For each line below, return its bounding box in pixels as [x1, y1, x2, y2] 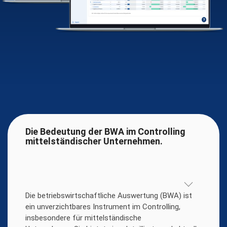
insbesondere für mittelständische [25, 213, 141, 222]
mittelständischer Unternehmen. [25, 135, 163, 146]
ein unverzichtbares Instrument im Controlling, [25, 202, 180, 211]
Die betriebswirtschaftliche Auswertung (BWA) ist [25, 191, 192, 200]
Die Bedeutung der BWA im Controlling [25, 126, 185, 137]
